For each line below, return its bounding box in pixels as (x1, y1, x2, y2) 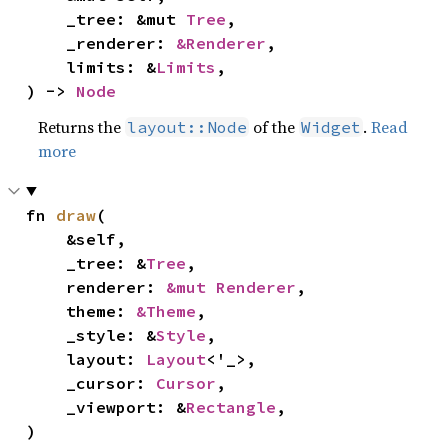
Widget (301, 116, 362, 137)
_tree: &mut (66, 8, 187, 29)
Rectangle (186, 396, 277, 417)
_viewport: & (66, 396, 187, 417)
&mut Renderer (166, 276, 297, 297)
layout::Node (127, 116, 248, 137)
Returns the (38, 115, 126, 138)
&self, (26, 228, 67, 249)
